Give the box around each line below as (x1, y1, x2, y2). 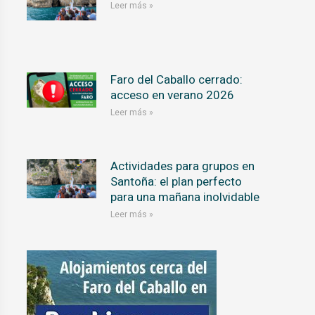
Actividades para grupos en (110, 157, 255, 176)
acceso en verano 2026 (110, 86, 235, 104)
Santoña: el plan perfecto (110, 173, 243, 191)
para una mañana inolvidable (110, 188, 260, 207)
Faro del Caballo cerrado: (110, 70, 243, 89)
